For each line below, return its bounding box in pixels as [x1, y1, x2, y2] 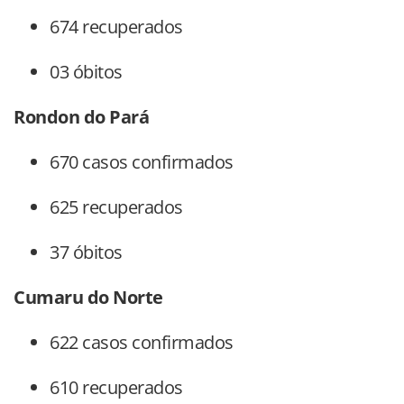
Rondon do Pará [14, 105, 149, 130]
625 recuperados [50, 195, 183, 220]
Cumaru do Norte [14, 285, 163, 310]
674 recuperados [50, 14, 183, 40]
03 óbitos [50, 60, 123, 85]
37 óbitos [50, 240, 123, 265]
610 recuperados [50, 375, 183, 400]
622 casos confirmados [50, 330, 234, 355]
